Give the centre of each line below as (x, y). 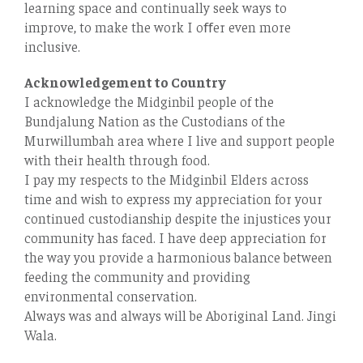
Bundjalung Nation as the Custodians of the (155, 120)
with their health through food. (117, 159)
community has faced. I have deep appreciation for (175, 237)
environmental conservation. (111, 295)
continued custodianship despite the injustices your (178, 218)
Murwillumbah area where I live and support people (179, 140)
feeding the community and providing (137, 276)
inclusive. (52, 46)
